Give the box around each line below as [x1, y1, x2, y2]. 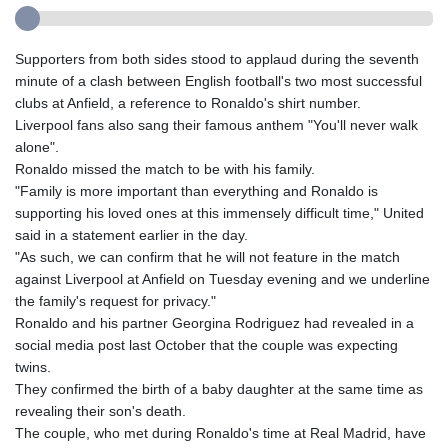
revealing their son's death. [15, 403, 186, 420]
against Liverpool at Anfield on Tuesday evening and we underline [15, 271, 430, 288]
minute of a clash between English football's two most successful [15, 73, 422, 90]
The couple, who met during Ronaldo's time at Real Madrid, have [15, 425, 426, 442]
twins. [15, 359, 51, 376]
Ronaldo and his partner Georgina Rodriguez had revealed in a [15, 315, 414, 332]
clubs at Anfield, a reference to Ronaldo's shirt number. [15, 95, 361, 112]
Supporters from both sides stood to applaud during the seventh [15, 51, 419, 68]
